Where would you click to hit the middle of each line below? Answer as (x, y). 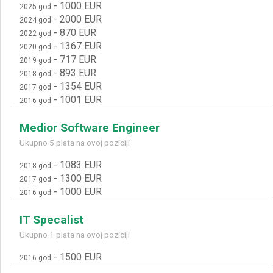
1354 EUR (81, 86)
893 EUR (78, 73)
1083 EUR (81, 165)
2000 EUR (81, 19)
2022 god (35, 33)
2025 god (35, 6)
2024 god (35, 20)
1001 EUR (81, 99)
